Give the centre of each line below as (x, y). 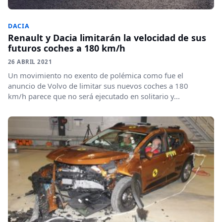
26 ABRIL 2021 (30, 62)
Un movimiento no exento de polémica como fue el (96, 75)
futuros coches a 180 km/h (67, 48)
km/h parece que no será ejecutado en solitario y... (94, 96)
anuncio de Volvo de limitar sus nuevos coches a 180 (98, 86)
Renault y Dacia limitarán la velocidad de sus (107, 38)
